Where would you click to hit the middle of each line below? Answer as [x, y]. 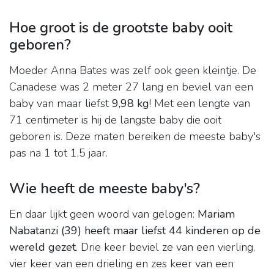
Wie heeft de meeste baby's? [105, 189]
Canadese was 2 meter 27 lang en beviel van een [131, 87]
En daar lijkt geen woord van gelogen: [103, 214]
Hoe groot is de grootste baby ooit [121, 28]
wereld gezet [43, 247]
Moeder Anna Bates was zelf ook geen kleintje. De [133, 71]
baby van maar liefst [61, 104]
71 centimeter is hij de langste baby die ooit [115, 120]
